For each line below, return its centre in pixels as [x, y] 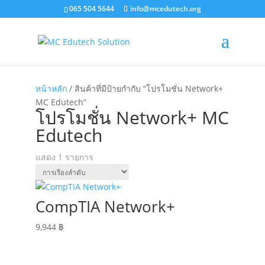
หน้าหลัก [51, 88]
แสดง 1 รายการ [64, 157]
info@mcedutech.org [165, 9]
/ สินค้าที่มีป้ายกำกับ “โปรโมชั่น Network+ [145, 88]
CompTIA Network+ [105, 206]
